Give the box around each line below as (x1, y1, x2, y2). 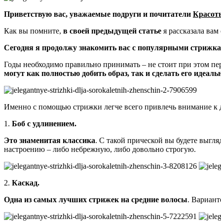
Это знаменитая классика (4, 136, 95, 145)
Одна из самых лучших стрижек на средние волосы (4, 195, 187, 204)
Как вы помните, (4, 26, 63, 35)
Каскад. (12, 178, 39, 187)
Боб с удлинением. (12, 119, 76, 128)
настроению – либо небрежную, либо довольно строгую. (4, 145, 196, 153)
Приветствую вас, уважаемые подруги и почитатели (4, 9, 191, 18)
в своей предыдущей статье (63, 26, 161, 35)
